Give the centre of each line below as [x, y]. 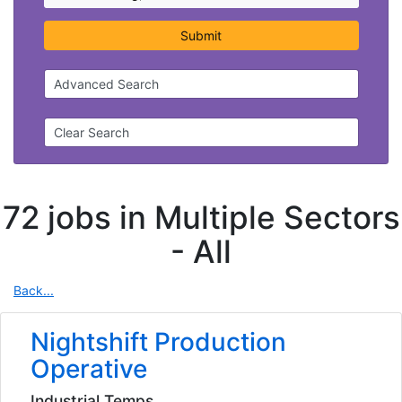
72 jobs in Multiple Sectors [201, 217]
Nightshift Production [158, 342]
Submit [201, 36]
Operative [88, 369]
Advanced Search [106, 84]
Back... [34, 290]
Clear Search [92, 133]
